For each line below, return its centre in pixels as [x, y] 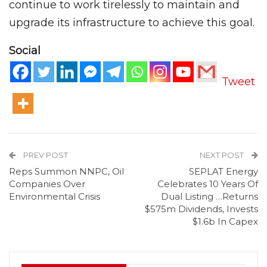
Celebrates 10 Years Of [208, 184]
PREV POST [45, 155]
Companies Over [47, 184]
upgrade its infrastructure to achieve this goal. [132, 23]
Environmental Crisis [55, 196]
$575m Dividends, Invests [201, 209]
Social [25, 51]
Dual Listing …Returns [209, 196]
